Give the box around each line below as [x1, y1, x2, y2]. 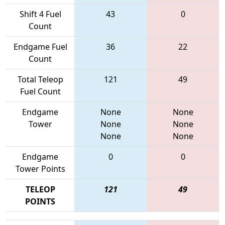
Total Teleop [17, 73, 63, 85]
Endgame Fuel [13, 41, 67, 52]
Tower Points [15, 163, 65, 174]
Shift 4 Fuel [19, 8, 61, 20]
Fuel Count [20, 85, 61, 97]
